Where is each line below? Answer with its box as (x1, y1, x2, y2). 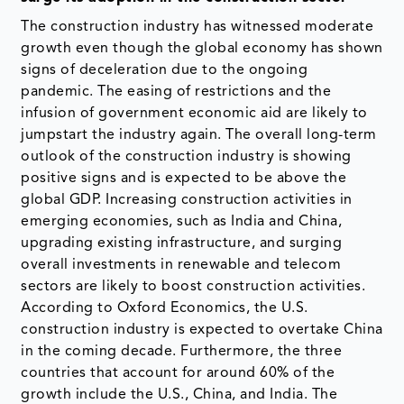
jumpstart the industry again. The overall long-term (21, 128, 377, 143)
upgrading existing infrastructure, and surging (21, 236, 343, 252)
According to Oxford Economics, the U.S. (21, 301, 308, 317)
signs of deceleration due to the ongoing (21, 63, 308, 78)
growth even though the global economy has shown (21, 41, 383, 57)
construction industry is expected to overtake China (21, 323, 383, 338)
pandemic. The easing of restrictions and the (21, 85, 332, 100)
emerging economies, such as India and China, (21, 215, 343, 230)
